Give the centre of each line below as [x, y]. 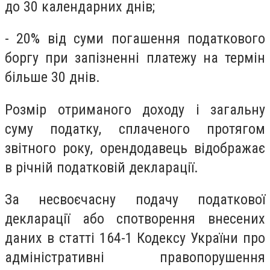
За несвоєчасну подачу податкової [135, 200]
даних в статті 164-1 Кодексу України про [135, 238]
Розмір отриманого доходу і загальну [135, 109]
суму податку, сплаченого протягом [135, 129]
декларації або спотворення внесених [135, 219]
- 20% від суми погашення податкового [135, 39]
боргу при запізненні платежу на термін [135, 58]
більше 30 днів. [52, 77]
